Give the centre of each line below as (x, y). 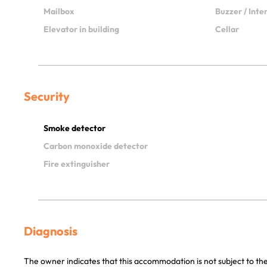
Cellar (227, 29)
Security (47, 96)
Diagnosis (51, 231)
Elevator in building (81, 29)
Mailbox (59, 11)
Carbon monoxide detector (96, 146)
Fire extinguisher (77, 164)
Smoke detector (74, 128)
